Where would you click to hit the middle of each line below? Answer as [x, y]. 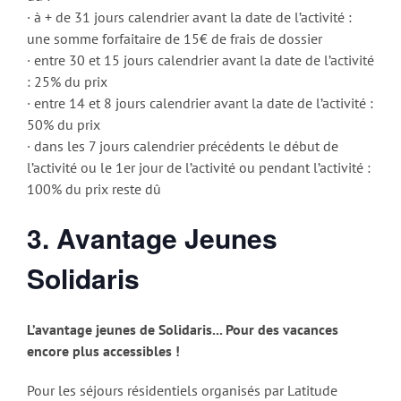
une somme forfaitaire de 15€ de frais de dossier [175, 39]
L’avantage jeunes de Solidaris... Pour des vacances [183, 329]
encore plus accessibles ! [103, 350]
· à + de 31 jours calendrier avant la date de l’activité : [189, 17]
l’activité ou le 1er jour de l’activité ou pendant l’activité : [199, 168]
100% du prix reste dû [94, 189]
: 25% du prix [67, 82]
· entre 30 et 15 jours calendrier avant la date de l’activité [200, 60]
